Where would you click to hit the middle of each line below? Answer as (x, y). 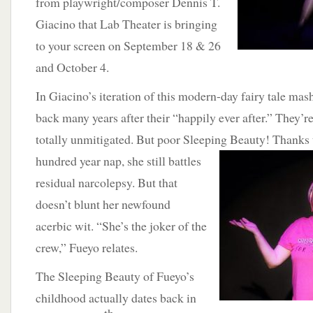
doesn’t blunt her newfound (103, 204)
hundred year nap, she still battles (118, 161)
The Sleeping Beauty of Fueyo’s (115, 276)
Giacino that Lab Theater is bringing (126, 24)
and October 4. (72, 67)
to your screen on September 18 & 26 (128, 45)
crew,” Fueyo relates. (87, 247)
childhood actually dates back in (116, 298)
